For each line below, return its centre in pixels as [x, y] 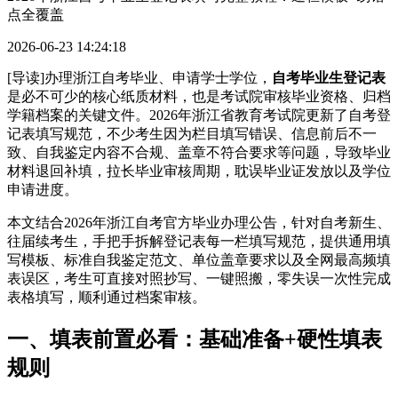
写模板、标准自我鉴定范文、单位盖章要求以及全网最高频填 [199, 260]
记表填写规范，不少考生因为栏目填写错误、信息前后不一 [192, 134]
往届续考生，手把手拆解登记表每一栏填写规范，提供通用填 [199, 241]
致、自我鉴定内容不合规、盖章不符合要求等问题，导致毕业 [199, 152]
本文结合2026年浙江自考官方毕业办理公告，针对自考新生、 [199, 223]
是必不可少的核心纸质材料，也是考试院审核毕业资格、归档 [199, 96]
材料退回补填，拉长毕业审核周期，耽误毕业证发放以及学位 [199, 171]
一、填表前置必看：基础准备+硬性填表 [195, 339]
